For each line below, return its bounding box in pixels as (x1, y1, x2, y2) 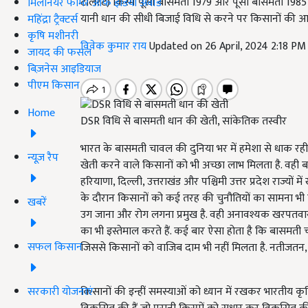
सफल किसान (27, 237, 82, 256)
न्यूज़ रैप (27, 148, 58, 167)
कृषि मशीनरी (27, 26, 78, 45)
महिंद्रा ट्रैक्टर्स (27, 10, 78, 29)
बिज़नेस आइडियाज (27, 59, 101, 78)
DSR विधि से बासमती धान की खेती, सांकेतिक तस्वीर (80, 112, 287, 131)
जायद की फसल (27, 43, 91, 62)
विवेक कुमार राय (80, 37, 149, 56)
